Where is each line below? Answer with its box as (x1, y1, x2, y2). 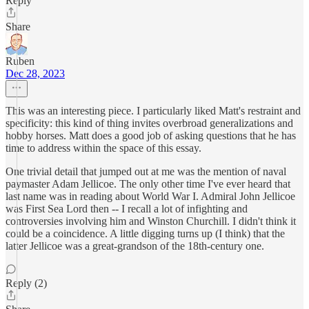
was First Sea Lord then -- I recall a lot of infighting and (6, 203, 248, 215)
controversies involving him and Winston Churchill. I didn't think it (6, 215, 296, 227)
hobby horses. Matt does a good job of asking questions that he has (6, 130, 296, 141)
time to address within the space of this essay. (6, 142, 201, 154)
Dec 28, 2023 (6, 68, 65, 79)
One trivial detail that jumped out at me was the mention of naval (6, 166, 286, 177)
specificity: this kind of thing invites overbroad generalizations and (6, 117, 293, 129)
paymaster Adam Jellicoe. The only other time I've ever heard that (6, 178, 290, 190)
